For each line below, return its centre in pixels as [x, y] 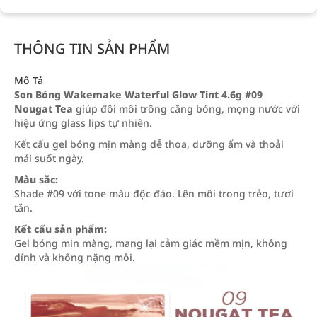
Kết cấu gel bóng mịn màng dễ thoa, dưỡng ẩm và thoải [149, 144]
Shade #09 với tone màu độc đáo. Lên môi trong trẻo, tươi [154, 194]
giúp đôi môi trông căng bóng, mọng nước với [186, 109]
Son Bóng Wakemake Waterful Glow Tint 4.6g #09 [138, 94]
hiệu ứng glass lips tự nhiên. [83, 123]
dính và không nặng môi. [75, 257]
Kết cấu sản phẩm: [60, 229]
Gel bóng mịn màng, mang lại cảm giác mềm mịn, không [151, 243]
